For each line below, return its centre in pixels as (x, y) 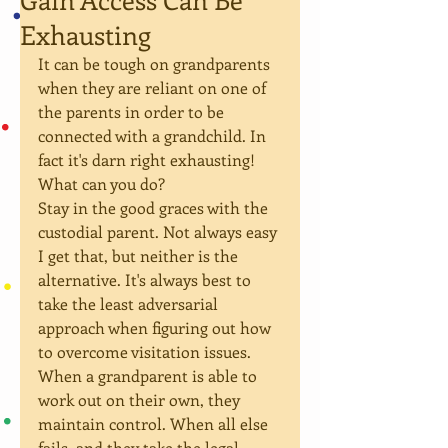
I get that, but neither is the (140, 255)
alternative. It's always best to (146, 279)
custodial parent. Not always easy (159, 231)
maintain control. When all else (155, 423)
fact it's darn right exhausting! (148, 159)
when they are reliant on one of (154, 87)
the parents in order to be (133, 111)
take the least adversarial (130, 303)
